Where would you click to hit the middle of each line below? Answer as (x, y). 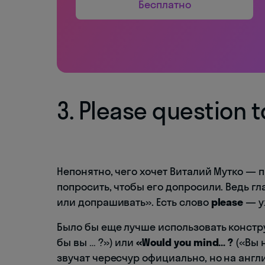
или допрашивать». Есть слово (134, 202)
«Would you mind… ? (186, 242)
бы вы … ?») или (97, 242)
